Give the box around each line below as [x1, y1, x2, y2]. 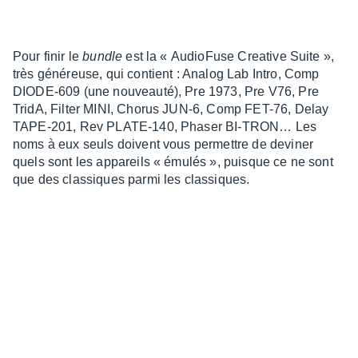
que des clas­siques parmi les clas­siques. [13, 172, 250, 186]
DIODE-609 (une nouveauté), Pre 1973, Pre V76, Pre [13, 84, 319, 98]
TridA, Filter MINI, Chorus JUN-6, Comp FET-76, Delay [13, 101, 329, 116]
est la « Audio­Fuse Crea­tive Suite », [122, 49, 335, 63]
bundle [82, 49, 123, 63]
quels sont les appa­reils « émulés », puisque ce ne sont [13, 154, 333, 169]
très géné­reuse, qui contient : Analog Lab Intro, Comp [13, 66, 320, 81]
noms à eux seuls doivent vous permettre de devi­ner [13, 137, 314, 151]
